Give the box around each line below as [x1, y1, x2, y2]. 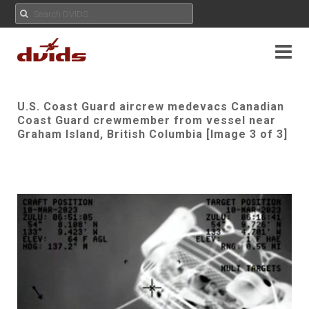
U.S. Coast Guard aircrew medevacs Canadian [17, 100, 284, 113]
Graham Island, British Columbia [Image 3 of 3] [17, 128, 288, 141]
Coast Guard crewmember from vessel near [17, 114, 276, 127]
